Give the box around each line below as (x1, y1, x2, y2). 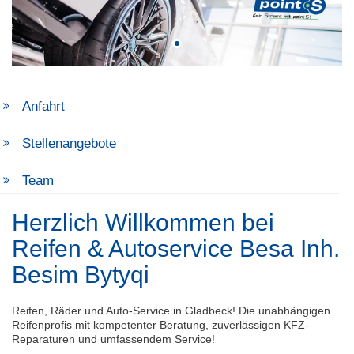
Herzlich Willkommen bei (12, 209, 274, 236)
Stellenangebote (22, 136, 117, 152)
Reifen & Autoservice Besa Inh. (12, 235, 340, 262)
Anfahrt (22, 99, 66, 115)
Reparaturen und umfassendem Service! (12, 333, 215, 346)
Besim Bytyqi (12, 262, 162, 288)
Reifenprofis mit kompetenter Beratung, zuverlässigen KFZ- (12, 318, 309, 332)
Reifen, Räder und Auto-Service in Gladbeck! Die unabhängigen (12, 304, 330, 318)
